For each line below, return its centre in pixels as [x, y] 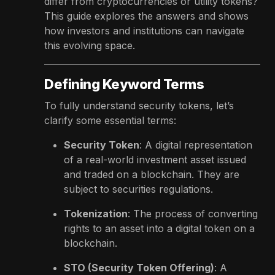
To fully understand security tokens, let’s [139, 105]
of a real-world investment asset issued [155, 159]
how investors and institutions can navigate [144, 30]
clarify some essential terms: [110, 120]
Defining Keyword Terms [124, 84]
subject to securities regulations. [138, 189]
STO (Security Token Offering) [139, 267]
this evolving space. [90, 45]
